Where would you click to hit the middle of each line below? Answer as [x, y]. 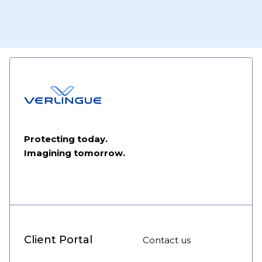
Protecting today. [66, 139]
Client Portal [58, 240]
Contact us [166, 240]
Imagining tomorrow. [75, 153]
